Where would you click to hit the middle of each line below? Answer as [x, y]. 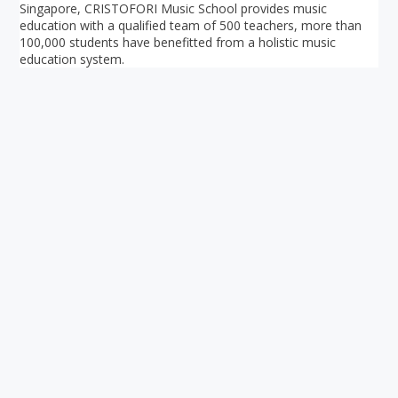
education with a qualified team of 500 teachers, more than [191, 26]
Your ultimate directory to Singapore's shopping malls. [199, 366]
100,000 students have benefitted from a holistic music [178, 43]
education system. [72, 60]
